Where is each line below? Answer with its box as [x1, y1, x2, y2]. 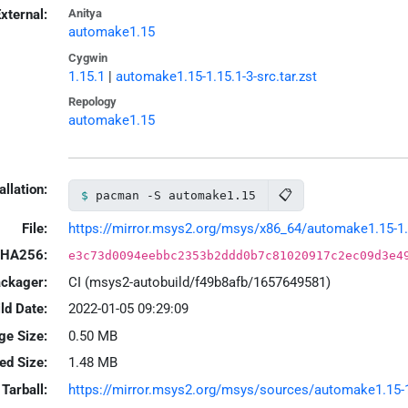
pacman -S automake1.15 [95, 188, 256, 202]
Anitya [67, 6, 102, 21]
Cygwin [67, 50, 107, 65]
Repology [67, 95, 117, 109]
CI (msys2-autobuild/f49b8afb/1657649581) [67, 273, 331, 291]
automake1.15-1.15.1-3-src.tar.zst [115, 67, 317, 85]
